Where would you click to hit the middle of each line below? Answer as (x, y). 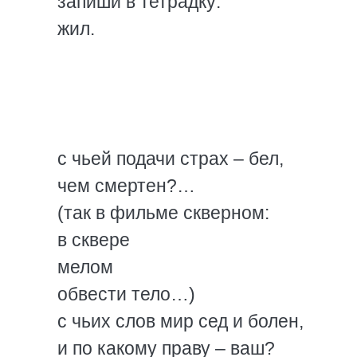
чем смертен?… (126, 186)
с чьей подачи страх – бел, (171, 159)
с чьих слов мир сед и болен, (180, 321)
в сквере (94, 240)
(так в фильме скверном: (163, 213)
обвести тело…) (126, 294)
